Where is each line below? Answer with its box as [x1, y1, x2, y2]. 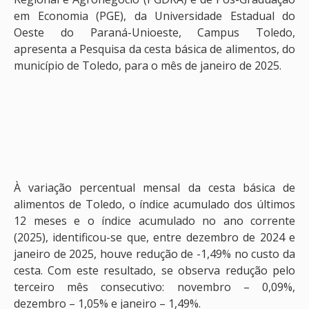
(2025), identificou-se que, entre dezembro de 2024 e [14, 230, 295, 245]
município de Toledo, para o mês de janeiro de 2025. [14, 58, 281, 74]
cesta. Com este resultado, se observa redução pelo [14, 263, 295, 278]
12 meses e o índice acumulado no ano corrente [14, 213, 295, 228]
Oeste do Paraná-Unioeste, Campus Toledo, [14, 25, 295, 41]
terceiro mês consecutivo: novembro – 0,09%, [14, 279, 295, 295]
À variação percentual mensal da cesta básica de [14, 180, 295, 195]
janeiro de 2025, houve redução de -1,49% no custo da [14, 246, 295, 261]
